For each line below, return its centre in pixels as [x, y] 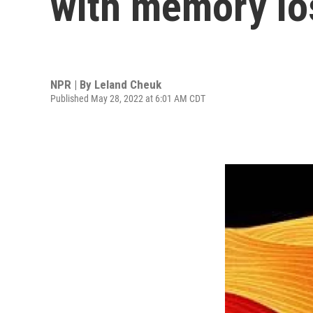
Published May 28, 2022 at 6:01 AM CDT [128, 98]
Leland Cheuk [128, 84]
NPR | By [72, 84]
